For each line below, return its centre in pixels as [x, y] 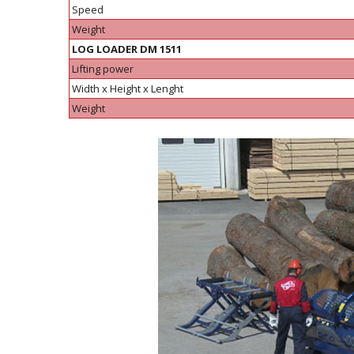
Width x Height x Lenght [128, 88]
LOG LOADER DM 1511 [127, 49]
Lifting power [103, 69]
